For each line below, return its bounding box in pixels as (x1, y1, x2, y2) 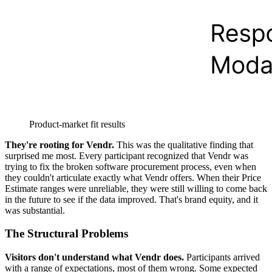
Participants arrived (184, 252, 260, 263)
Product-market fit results (29, 118, 125, 129)
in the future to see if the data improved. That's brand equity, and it (5, 194, 258, 205)
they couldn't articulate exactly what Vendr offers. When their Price (5, 172, 261, 183)
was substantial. (5, 205, 65, 216)
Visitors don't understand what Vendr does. (5, 252, 184, 263)
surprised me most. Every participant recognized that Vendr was (5, 150, 248, 161)
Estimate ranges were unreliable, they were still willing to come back (5, 183, 267, 194)
